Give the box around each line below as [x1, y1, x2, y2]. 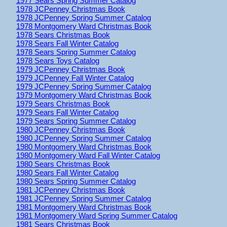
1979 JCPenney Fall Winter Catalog [16, 73, 134, 82]
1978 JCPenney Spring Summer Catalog [16, 13, 151, 22]
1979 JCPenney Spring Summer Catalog [16, 82, 151, 91]
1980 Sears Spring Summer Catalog [16, 176, 136, 185]
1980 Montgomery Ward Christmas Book [16, 142, 152, 151]
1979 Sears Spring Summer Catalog [16, 116, 136, 125]
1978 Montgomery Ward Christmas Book [16, 21, 152, 30]
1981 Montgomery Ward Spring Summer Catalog [16, 211, 177, 220]
